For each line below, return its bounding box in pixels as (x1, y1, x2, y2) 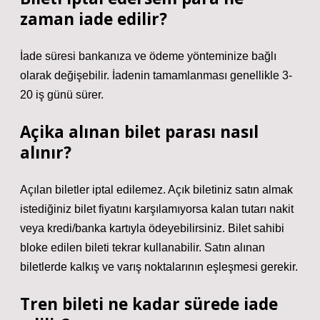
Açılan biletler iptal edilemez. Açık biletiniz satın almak (20, 184, 293, 196)
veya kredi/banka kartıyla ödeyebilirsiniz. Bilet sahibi (20, 222, 284, 234)
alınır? (20, 141, 71, 164)
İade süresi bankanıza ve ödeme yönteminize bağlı (20, 50, 276, 62)
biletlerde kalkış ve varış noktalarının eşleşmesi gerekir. (20, 261, 298, 273)
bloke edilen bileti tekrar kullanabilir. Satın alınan (20, 241, 265, 254)
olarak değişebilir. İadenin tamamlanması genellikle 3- (20, 69, 292, 81)
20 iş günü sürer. (20, 89, 104, 101)
